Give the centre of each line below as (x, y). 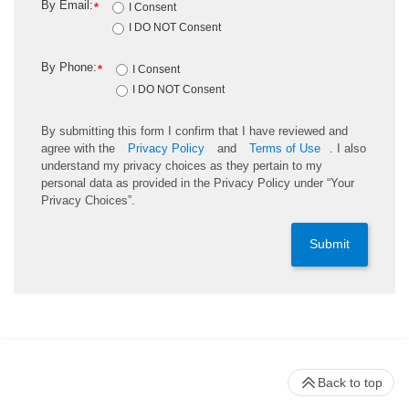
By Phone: (69, 68)
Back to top (350, 382)
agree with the (80, 148)
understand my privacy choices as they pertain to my (182, 165)
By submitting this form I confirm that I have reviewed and (194, 131)
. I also (348, 148)
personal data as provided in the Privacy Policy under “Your (198, 183)
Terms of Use (285, 148)
